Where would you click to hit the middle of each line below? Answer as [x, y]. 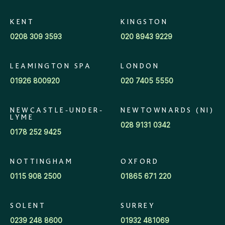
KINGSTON [144, 23]
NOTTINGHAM [41, 162]
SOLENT [28, 207]
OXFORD [140, 162]
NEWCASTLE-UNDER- [57, 111]
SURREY [138, 207]
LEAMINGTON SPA [51, 67]
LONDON [140, 67]
